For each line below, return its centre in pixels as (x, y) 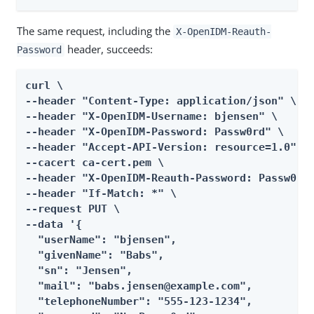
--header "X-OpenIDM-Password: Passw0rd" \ (155, 132)
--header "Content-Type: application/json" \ (161, 101)
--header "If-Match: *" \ (101, 193)
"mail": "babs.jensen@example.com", (139, 286)
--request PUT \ (73, 209)
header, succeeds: (108, 49)
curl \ (44, 86)
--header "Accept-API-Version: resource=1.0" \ (167, 147)
